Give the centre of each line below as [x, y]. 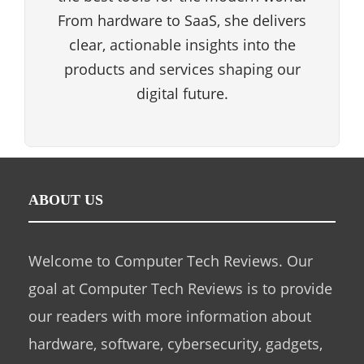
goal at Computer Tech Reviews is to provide [180, 289]
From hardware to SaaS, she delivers [182, 21]
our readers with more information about [170, 316]
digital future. [182, 94]
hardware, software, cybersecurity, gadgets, [175, 344]
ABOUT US [66, 200]
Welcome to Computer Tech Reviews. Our [171, 261]
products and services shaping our [182, 69]
